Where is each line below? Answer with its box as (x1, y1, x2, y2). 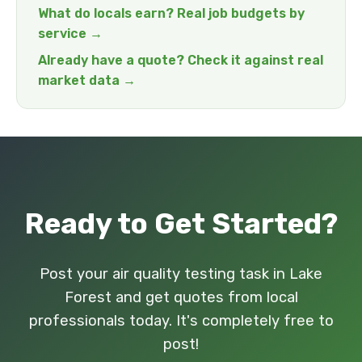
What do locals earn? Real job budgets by (38, 6, 305, 21)
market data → (38, 73, 136, 88)
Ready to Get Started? (24, 207, 338, 241)
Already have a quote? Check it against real (38, 53, 323, 68)
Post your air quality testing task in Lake (40, 265, 322, 283)
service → (38, 26, 103, 41)
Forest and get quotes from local (64, 288, 298, 306)
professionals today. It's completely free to (28, 312, 334, 330)
